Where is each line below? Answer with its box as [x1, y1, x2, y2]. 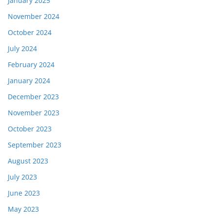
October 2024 [8, 28, 52, 37]
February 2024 [8, 60, 54, 69]
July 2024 [8, 44, 37, 53]
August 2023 [8, 156, 48, 165]
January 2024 [8, 76, 50, 85]
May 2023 [8, 204, 39, 214]
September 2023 [8, 140, 61, 149]
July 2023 [8, 172, 37, 182]
